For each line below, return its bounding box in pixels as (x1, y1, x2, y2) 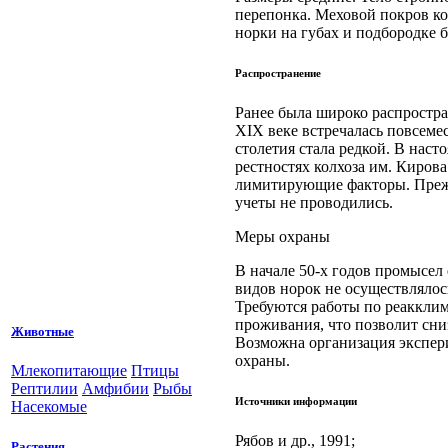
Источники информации (235, 395, 357, 408)
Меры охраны (235, 228, 330, 246)
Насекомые (11, 398, 87, 416)
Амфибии (82, 380, 149, 398)
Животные (11, 324, 74, 340)
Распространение (235, 67, 321, 80)
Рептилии (11, 380, 78, 398)
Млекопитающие (11, 362, 127, 380)
